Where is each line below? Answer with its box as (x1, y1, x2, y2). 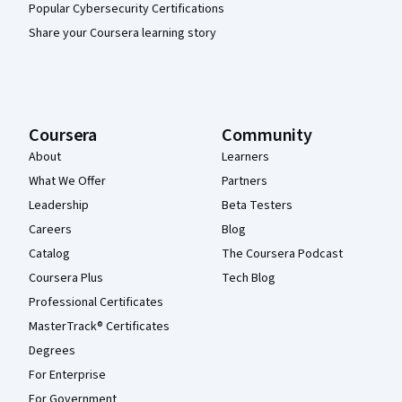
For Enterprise (29, 365, 106, 384)
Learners (222, 147, 269, 166)
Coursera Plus (29, 268, 103, 287)
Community (222, 122, 313, 148)
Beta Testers (222, 196, 293, 214)
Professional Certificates (29, 293, 163, 311)
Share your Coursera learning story (29, 23, 216, 42)
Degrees (29, 341, 75, 360)
